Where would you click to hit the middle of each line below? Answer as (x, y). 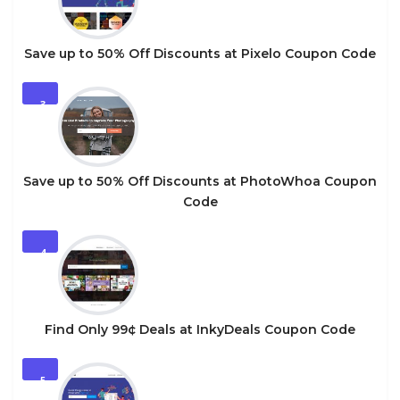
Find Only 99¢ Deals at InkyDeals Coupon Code (200, 329)
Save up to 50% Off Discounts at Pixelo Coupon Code (200, 54)
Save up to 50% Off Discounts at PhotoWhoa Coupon (200, 181)
